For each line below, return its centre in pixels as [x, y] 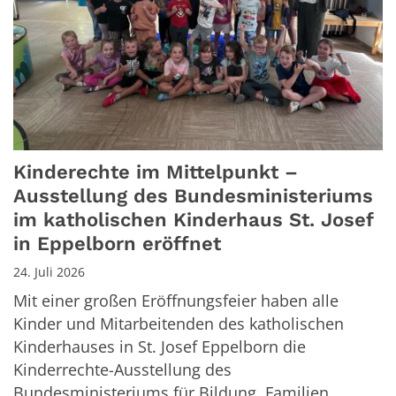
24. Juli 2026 [49, 272]
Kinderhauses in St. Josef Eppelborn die [160, 347]
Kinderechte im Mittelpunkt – [156, 172]
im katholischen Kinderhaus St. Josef [193, 220]
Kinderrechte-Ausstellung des [122, 370]
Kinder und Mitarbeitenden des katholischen [179, 324]
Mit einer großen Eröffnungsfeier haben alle [176, 301]
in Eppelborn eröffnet [117, 244]
